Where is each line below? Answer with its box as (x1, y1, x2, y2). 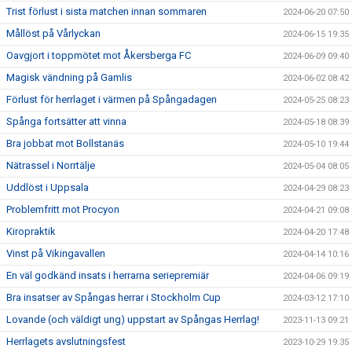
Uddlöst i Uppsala (6, 181, 89, 194)
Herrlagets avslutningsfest (6, 335, 126, 348)
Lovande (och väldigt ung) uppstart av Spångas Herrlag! (6, 313, 259, 326)
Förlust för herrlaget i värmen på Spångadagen (6, 93, 217, 106)
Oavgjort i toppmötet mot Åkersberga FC (6, 49, 191, 62)
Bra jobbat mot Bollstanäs (6, 137, 124, 150)
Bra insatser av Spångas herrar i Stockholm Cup (6, 291, 221, 304)
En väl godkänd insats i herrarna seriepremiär (6, 269, 209, 282)
